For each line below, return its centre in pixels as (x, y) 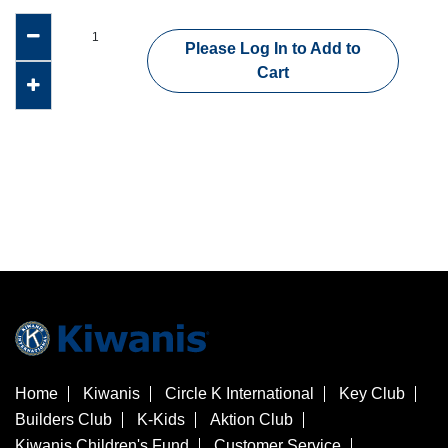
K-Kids (161, 419)
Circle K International (239, 393)
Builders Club (63, 419)
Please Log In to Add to (272, 49)
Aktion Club (251, 419)
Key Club (372, 393)
